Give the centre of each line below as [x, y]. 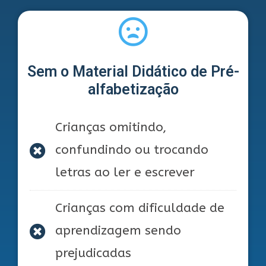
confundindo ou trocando [132, 150]
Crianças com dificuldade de [140, 208]
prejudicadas [93, 254]
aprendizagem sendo [118, 231]
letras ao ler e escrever [125, 173]
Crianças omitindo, [110, 128]
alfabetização [133, 90]
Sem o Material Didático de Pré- [133, 72]
